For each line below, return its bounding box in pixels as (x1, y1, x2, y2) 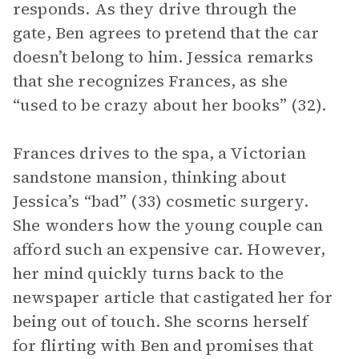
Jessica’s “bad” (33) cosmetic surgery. (13, 190, 309, 212)
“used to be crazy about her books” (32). (13, 94, 326, 116)
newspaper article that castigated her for (13, 286, 333, 309)
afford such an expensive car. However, (13, 238, 325, 260)
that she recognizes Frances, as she (13, 70, 288, 92)
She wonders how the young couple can (13, 214, 324, 236)
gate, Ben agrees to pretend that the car (13, 22, 319, 44)
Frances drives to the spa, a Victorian (13, 142, 306, 164)
